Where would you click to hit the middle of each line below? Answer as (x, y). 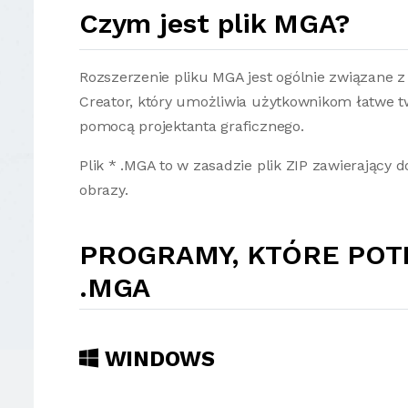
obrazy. (104, 190)
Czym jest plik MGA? (214, 23)
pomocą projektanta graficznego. (192, 126)
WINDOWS (156, 359)
